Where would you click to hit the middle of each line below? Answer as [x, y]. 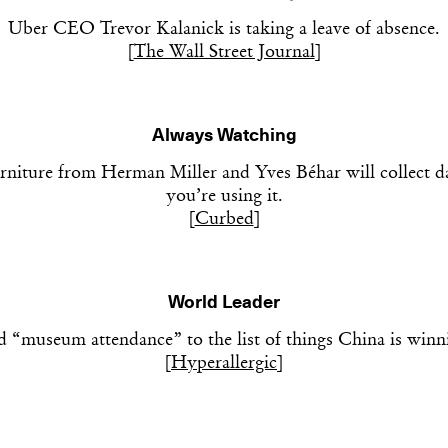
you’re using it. [224, 196]
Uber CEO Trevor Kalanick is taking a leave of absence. [224, 29]
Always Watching [224, 135]
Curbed [224, 219]
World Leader [224, 302]
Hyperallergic [224, 363]
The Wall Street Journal [224, 52]
